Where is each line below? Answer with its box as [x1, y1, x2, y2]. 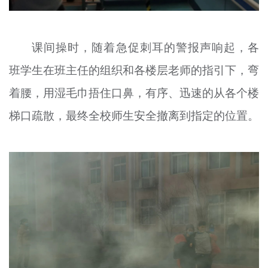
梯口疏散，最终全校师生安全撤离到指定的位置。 [8, 107, 259, 123]
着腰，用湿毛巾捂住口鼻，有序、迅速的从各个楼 [8, 84, 260, 100]
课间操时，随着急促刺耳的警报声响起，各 [32, 39, 260, 55]
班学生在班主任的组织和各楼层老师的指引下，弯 [8, 62, 260, 78]
